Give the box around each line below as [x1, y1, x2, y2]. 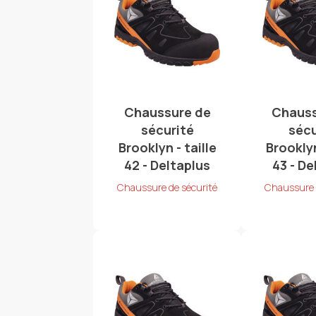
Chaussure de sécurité [117, 181, 218, 195]
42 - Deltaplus [124, 157, 211, 174]
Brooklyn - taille [118, 139, 217, 157]
